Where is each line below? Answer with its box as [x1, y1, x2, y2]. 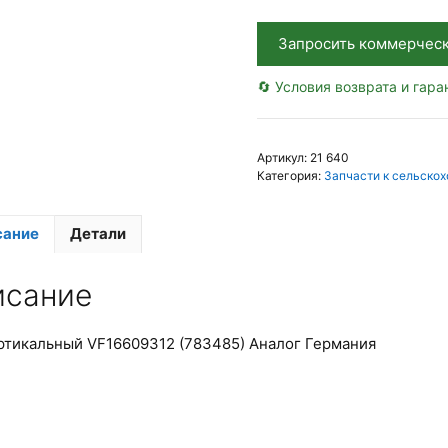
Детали [70, 224, 126, 244]
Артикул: [256, 149, 310, 165]
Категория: [256, 167, 324, 183]
